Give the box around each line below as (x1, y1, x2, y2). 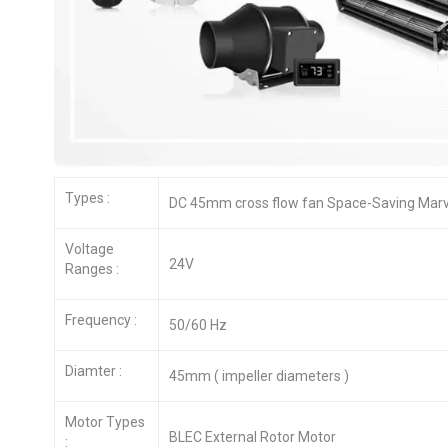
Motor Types (64, 414, 145, 431)
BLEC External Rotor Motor (168, 429, 339, 446)
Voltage (64, 241, 114, 258)
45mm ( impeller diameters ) (168, 368, 349, 385)
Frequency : (64, 312, 137, 329)
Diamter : (64, 363, 122, 380)
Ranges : (64, 261, 119, 278)
